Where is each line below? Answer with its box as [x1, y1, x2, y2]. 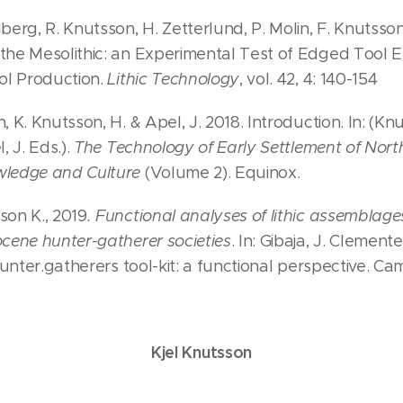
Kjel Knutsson [151, 342, 252, 363]
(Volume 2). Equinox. [140, 163, 300, 184]
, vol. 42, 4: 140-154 [239, 69, 378, 90]
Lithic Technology [107, 69, 240, 90]
